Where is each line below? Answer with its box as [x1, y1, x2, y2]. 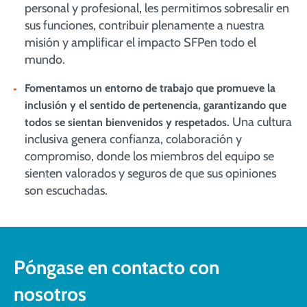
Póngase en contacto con [14, 256, 219, 279]
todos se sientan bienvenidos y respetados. [25, 116, 230, 129]
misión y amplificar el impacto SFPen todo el [25, 35, 256, 50]
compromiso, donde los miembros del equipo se [25, 149, 274, 164]
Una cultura [232, 114, 292, 130]
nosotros [14, 282, 86, 306]
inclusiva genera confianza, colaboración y [25, 132, 242, 147]
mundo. [25, 52, 65, 67]
